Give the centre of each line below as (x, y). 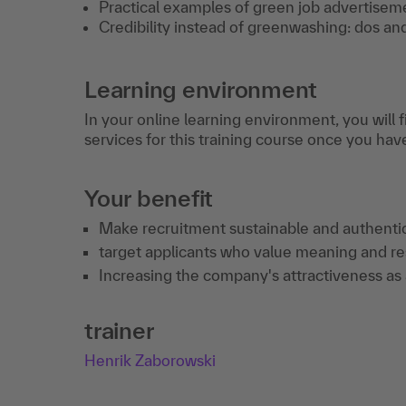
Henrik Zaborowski (150, 360)
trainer (119, 330)
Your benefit (149, 198)
